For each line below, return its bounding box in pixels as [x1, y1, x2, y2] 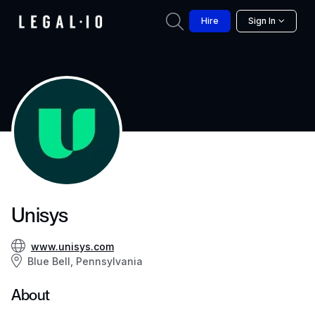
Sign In [248, 15, 276, 26]
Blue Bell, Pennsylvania [27, 255, 143, 267]
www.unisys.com [31, 240, 114, 252]
